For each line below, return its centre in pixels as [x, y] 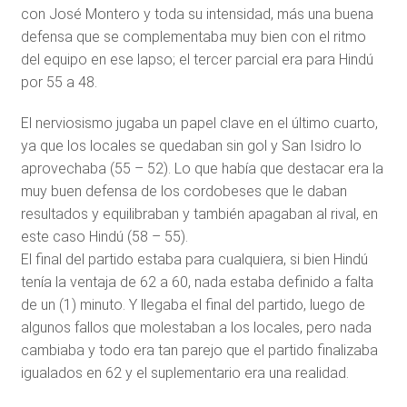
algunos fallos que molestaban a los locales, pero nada [196, 328]
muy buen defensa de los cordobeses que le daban [184, 191]
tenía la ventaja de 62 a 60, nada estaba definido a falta [197, 282]
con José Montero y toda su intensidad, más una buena [197, 14]
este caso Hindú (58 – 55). [104, 237]
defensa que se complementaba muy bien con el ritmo [193, 37]
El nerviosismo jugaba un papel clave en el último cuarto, [199, 123]
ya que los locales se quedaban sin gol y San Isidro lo [191, 146]
